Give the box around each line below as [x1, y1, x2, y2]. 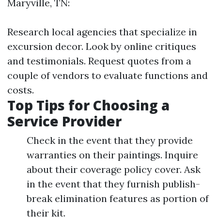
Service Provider [7, 111, 122, 130]
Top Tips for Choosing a [7, 95, 170, 114]
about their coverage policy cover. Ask [27, 163, 201, 175]
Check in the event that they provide [27, 134, 193, 146]
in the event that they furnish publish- [27, 177, 200, 190]
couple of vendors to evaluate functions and [7, 69, 208, 81]
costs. [7, 83, 34, 96]
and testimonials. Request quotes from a [7, 54, 191, 67]
